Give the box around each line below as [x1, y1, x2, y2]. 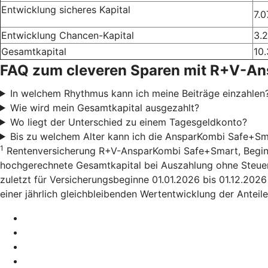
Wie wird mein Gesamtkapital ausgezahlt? [10, 101, 199, 114]
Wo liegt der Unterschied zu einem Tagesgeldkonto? [10, 115, 247, 128]
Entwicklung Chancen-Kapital [1, 29, 134, 41]
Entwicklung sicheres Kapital [1, 3, 130, 16]
